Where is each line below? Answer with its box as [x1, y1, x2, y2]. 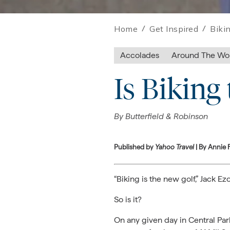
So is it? [114, 194, 142, 204]
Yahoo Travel [155, 143, 194, 151]
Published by [114, 143, 155, 151]
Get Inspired [149, 24, 198, 34]
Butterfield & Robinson [125, 111, 208, 122]
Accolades [120, 50, 159, 61]
